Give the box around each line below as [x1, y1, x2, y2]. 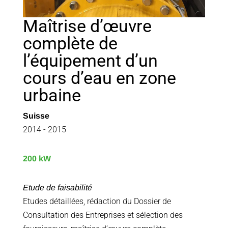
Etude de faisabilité [22, 183, 92, 192]
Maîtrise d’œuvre [22, 16, 152, 37]
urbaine [22, 85, 81, 106]
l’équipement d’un [22, 50, 158, 71]
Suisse [22, 111, 49, 121]
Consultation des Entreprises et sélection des [22, 210, 183, 220]
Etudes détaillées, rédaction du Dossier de [22, 196, 171, 207]
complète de [22, 33, 118, 54]
